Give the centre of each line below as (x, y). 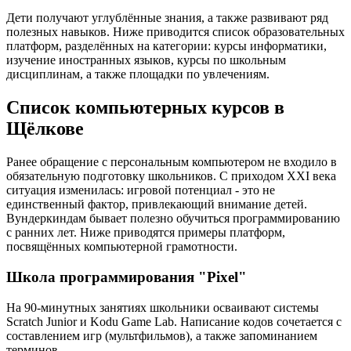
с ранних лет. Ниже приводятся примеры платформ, (146, 233)
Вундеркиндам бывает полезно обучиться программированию (173, 219)
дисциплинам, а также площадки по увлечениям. (138, 74)
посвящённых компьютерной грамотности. (122, 247)
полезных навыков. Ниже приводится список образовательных (175, 32)
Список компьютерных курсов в (145, 108)
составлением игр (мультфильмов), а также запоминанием (162, 335)
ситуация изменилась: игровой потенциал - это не (141, 190)
